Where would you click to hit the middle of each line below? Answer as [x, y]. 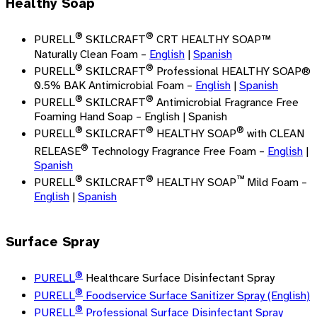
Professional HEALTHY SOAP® [232, 71]
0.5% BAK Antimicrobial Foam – [115, 85]
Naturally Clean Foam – [92, 54]
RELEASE [57, 151]
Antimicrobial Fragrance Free [226, 103]
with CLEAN [274, 134]
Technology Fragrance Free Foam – [178, 151]
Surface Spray [53, 242]
